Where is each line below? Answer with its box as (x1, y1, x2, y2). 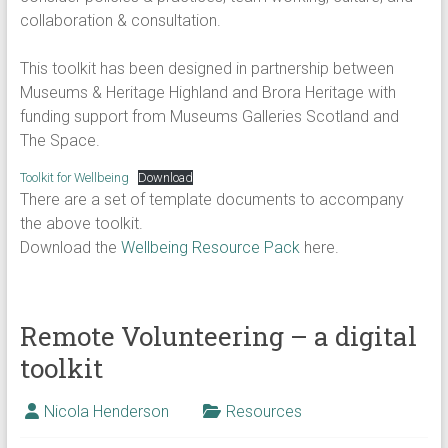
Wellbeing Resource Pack (120, 238, 300, 257)
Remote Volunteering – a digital (19, 319, 417, 353)
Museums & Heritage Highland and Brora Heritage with (19, 83, 396, 102)
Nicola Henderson (43, 402, 169, 421)
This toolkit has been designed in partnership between (19, 59, 394, 78)
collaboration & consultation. (19, 11, 221, 30)
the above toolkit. (19, 214, 143, 233)
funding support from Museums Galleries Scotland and (19, 107, 399, 126)
